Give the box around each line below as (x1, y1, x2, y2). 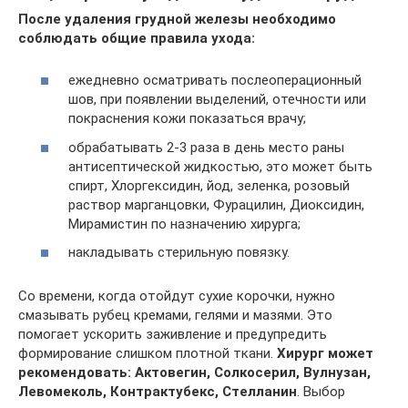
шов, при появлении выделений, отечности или (68, 91, 366, 108)
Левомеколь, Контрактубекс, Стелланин (18, 383, 297, 401)
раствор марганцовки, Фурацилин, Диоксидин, (68, 196, 364, 213)
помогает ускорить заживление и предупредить (18, 326, 327, 343)
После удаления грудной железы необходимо (18, 10, 336, 27)
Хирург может (277, 345, 373, 362)
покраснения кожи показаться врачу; (68, 110, 306, 127)
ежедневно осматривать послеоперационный (68, 72, 362, 89)
